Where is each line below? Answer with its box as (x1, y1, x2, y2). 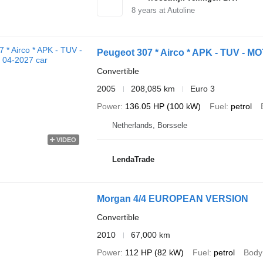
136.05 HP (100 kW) (124, 102, 201, 111)
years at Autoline (135, 6, 195, 15)
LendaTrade (112, 154, 154, 164)
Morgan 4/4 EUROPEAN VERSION (96, 194, 248, 204)
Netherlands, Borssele (112, 121, 187, 130)
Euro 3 (190, 84, 215, 93)
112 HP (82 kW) (124, 248, 184, 257)
